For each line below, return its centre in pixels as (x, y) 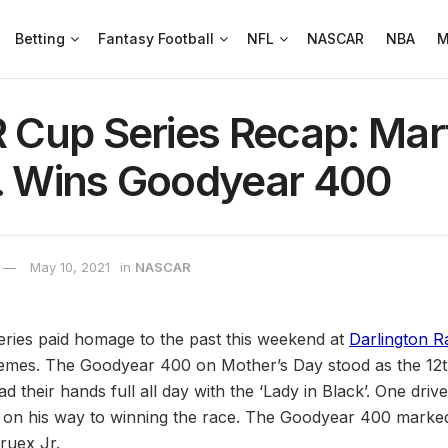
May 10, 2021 (70, 267)
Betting (40, 38)
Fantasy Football (156, 38)
